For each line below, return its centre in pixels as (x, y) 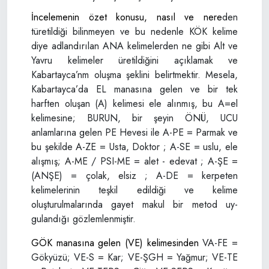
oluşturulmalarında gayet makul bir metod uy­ (134, 204)
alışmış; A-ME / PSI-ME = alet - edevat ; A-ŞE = (134, 161)
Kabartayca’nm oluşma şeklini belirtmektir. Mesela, (134, 75)
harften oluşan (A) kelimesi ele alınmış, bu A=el (134, 104)
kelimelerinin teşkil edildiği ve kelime (134, 190)
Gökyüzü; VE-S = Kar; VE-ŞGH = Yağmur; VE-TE (134, 257)
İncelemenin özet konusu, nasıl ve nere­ (127, 17)
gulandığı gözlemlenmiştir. (83, 219)
